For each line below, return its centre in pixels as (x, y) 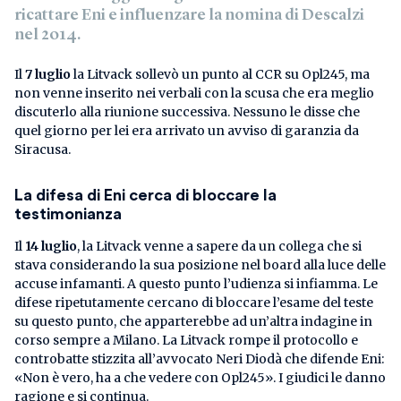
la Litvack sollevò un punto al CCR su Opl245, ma (220, 75)
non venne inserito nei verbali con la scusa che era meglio (194, 94)
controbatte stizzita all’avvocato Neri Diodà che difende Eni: (199, 359)
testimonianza (68, 214)
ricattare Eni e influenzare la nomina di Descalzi (189, 16)
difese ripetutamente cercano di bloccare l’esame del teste (194, 303)
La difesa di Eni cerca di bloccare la (145, 196)
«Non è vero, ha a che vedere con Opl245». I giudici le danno (200, 378)
